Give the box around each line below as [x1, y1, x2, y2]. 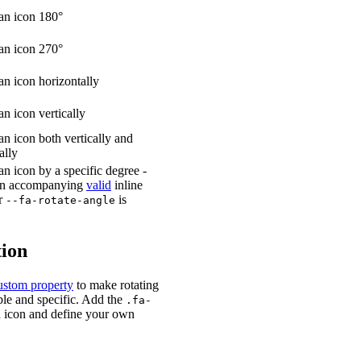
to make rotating [73, 277, 159, 292]
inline [111, 177, 143, 192]
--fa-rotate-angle [6, 193, 115, 206]
